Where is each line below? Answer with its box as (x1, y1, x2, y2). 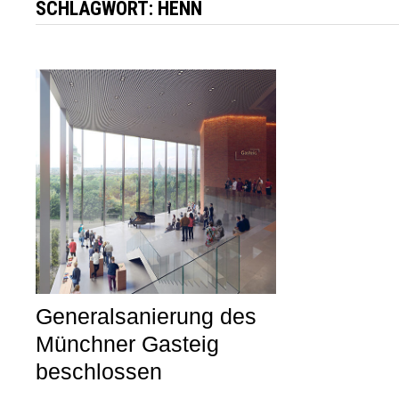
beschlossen (36, 359, 163, 385)
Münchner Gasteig (36, 331, 220, 357)
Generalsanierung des (36, 304, 257, 330)
